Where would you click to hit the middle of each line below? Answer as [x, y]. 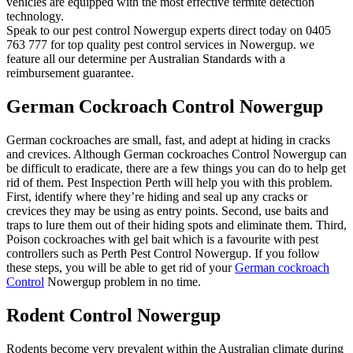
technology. [35, 16]
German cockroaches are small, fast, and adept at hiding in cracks [168, 139]
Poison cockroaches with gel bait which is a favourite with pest [162, 239]
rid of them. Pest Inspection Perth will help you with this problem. [169, 182]
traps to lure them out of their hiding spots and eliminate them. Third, [176, 225]
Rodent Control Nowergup [113, 315]
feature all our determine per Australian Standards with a [146, 59]
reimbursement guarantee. [70, 73]
